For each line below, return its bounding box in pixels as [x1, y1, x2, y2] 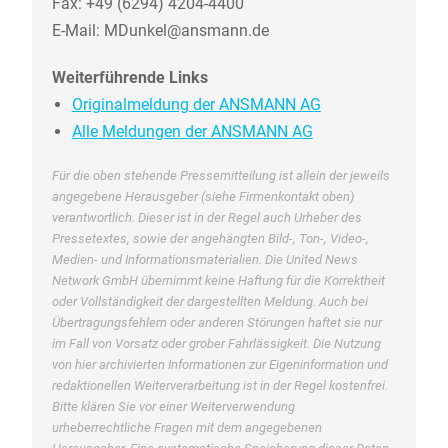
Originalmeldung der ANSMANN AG [71, 94, 321, 114]
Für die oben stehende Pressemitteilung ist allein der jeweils [51, 167, 390, 183]
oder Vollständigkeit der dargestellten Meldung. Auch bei [51, 293, 368, 309]
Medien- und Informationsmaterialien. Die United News [51, 251, 358, 267]
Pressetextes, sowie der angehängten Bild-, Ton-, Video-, [51, 230, 369, 246]
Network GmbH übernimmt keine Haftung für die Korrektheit [51, 272, 385, 288]
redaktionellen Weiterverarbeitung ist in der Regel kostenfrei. [51, 377, 388, 393]
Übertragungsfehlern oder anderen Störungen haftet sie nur [51, 314, 382, 330]
